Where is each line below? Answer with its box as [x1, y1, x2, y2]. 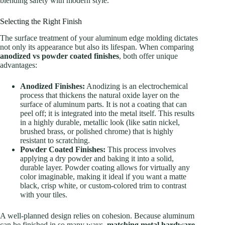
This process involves [105, 145, 176, 154]
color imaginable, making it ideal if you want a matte [20, 172, 186, 181]
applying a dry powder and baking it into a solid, [20, 154, 174, 163]
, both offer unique [119, 52, 178, 61]
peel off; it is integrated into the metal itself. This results [20, 109, 194, 118]
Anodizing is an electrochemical [85, 82, 188, 91]
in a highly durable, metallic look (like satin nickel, [20, 118, 180, 127]
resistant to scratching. [20, 136, 90, 145]
